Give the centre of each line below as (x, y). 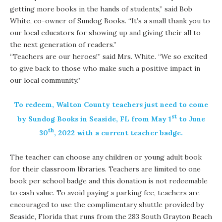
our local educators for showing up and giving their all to (105, 33)
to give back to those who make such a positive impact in (105, 69)
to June (191, 119)
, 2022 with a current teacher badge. (118, 133)
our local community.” (45, 81)
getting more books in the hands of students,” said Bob (101, 9)
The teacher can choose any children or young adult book (106, 157)
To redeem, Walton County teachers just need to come (111, 105)
